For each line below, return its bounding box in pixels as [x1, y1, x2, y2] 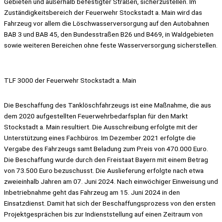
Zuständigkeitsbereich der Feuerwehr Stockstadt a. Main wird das [4, 8, 202, 17]
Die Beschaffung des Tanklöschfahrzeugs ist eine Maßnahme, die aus [4, 101, 211, 109]
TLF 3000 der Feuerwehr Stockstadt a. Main [4, 76, 136, 85]
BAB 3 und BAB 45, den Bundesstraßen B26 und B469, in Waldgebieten [4, 30, 214, 39]
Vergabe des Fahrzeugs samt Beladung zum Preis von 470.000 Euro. [4, 144, 208, 153]
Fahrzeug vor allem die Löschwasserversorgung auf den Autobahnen [4, 19, 209, 28]
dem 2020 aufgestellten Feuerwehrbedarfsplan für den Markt [4, 111, 188, 120]
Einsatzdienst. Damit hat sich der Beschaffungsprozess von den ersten [4, 199, 216, 207]
